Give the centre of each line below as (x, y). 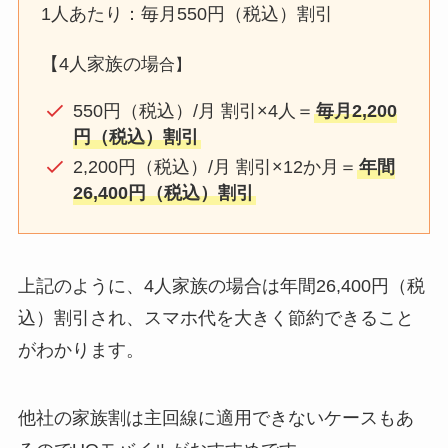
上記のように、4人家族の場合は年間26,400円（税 (221, 285)
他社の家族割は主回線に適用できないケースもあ (215, 417)
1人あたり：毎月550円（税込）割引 (187, 13)
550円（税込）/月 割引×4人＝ (193, 110)
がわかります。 (80, 349)
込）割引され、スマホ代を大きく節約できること (215, 317)
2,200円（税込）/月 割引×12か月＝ (214, 167)
